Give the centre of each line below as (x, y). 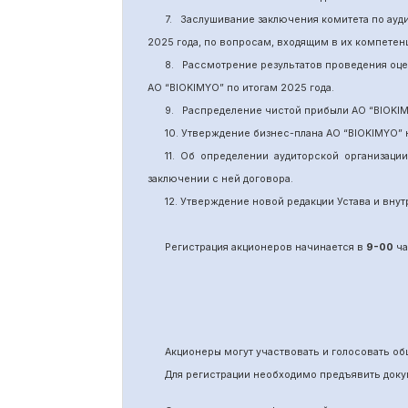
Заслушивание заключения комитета (275, 20)
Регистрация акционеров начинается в (265, 247)
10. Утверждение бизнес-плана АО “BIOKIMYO (281, 133)
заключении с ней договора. (220, 179)
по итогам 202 (262, 88)
